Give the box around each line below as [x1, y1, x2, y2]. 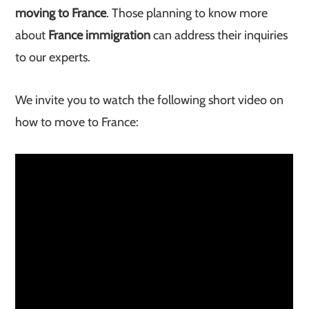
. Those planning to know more [106, 6, 268, 21]
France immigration [48, 28, 151, 43]
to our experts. [15, 50, 91, 65]
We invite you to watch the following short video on [15, 92, 284, 108]
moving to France [15, 6, 107, 21]
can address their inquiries [150, 28, 288, 43]
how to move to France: [15, 114, 139, 130]
